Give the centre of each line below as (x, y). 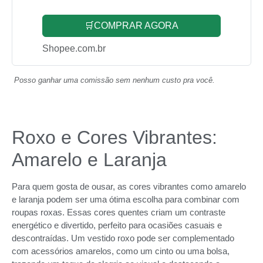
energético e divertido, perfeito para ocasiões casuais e (117, 225)
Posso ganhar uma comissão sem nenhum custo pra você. (114, 80)
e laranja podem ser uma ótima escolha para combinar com (126, 199)
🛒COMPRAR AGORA (131, 25)
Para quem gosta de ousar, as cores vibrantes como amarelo (129, 186)
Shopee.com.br (74, 48)
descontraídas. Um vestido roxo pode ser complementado (123, 238)
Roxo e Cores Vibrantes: (114, 137)
